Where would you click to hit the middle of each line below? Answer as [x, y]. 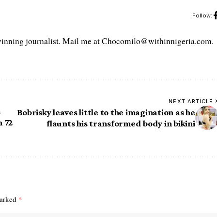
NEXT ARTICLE [191, 101]
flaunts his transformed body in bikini [121, 123]
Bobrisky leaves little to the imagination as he [106, 112]
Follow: [202, 16]
